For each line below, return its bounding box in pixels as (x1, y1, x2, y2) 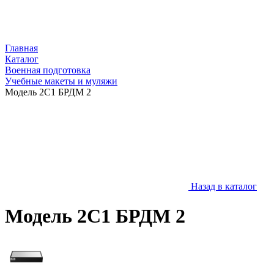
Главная (5, 43, 38, 53)
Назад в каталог (191, 181, 257, 191)
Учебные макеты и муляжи (5, 76, 117, 86)
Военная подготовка (5, 65, 91, 75)
